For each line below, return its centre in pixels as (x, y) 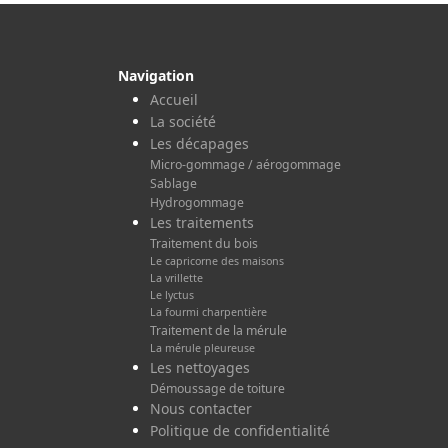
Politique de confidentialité (240, 430)
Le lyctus (172, 294)
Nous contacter (201, 408)
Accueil (174, 99)
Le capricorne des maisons (217, 260)
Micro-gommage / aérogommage (245, 164)
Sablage (173, 183)
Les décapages (199, 143)
